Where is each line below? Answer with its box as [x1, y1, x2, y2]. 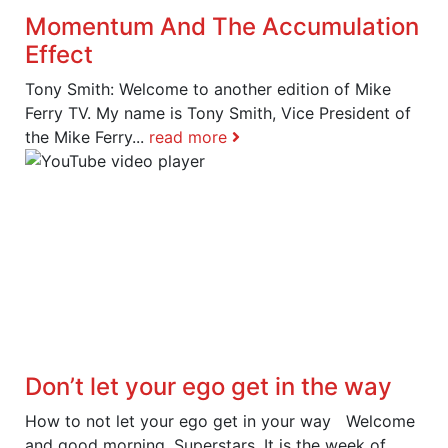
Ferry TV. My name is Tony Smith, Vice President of [25, 102, 411, 123]
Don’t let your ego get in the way [25, 371, 392, 401]
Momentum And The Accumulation [25, 11, 419, 41]
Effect [25, 39, 93, 69]
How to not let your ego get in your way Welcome [25, 410, 415, 431]
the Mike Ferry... [25, 126, 149, 147]
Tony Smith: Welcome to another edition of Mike [25, 78, 391, 99]
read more [149, 126, 232, 147]
